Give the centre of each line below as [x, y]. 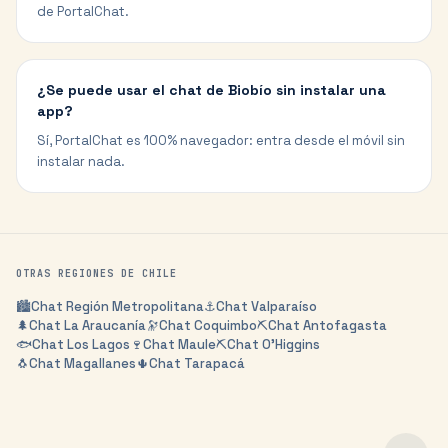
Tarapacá [214, 363]
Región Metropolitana [135, 306]
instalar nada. [81, 161]
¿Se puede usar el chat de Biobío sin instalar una [211, 90]
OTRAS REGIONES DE [79, 273]
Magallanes [100, 363]
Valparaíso [284, 306]
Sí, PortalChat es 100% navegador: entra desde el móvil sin [221, 140]
